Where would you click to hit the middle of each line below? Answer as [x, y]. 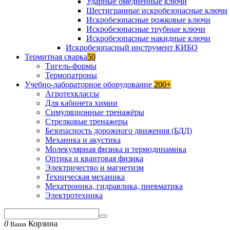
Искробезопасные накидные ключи [148, 38]
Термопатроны [71, 75]
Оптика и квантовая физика [94, 158]
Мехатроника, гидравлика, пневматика [114, 186]
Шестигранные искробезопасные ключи [157, 11]
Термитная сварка [56, 57]
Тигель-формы [71, 66]
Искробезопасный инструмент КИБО [132, 47]
